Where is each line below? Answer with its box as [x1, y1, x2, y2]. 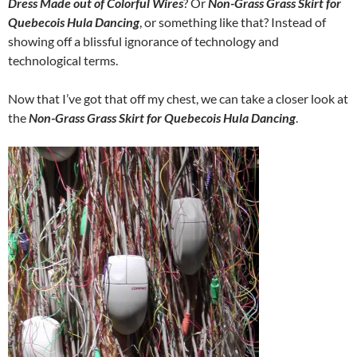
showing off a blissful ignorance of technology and [8, 33, 279, 49]
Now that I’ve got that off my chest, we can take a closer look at [8, 91, 348, 106]
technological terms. [8, 53, 118, 68]
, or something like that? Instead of [139, 14, 326, 29]
